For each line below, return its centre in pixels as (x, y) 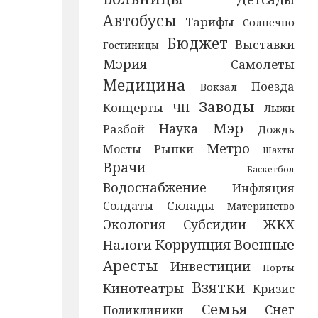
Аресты (130, 265)
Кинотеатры (143, 288)
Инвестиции (210, 266)
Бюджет (197, 43)
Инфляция (264, 188)
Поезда (273, 87)
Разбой (124, 129)
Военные (264, 245)
